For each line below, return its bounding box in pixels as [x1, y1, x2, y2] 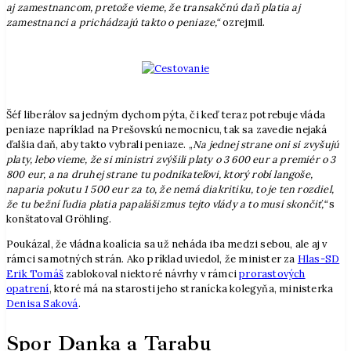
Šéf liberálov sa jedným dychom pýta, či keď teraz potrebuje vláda [6, 107, 325, 121]
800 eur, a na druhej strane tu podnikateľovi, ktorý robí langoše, [6, 167, 313, 181]
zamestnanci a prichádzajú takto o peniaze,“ [6, 15, 223, 29]
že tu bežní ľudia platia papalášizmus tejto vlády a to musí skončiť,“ [6, 197, 327, 211]
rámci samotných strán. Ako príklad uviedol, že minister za [6, 251, 298, 266]
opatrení [6, 281, 49, 295]
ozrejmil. [222, 15, 266, 29]
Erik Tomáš [6, 266, 63, 280]
